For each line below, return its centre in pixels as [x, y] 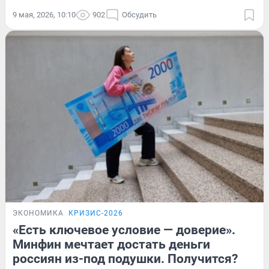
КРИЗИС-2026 [96, 213]
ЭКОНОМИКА [38, 213]
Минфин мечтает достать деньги [111, 245]
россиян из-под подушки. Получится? [125, 259]
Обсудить [139, 14]
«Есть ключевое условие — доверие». [124, 230]
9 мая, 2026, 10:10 [44, 14]
